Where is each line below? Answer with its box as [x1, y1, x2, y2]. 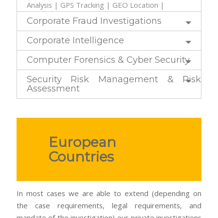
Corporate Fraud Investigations [26, 15, 162, 26]
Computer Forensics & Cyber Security [26, 54, 190, 65]
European [49, 133, 117, 150]
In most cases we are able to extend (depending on [16, 188, 202, 198]
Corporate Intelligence [26, 35, 124, 46]
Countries [49, 148, 114, 165]
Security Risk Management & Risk [26, 73, 201, 85]
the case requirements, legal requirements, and [16, 200, 202, 210]
